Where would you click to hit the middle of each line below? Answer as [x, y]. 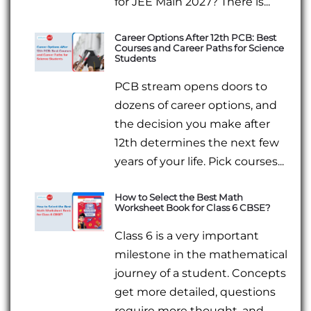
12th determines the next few [197, 143]
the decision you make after [193, 124]
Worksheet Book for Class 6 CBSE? [193, 208]
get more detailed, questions [195, 292]
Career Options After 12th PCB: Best [196, 37]
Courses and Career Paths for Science [200, 48]
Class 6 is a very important [187, 236]
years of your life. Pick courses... [200, 162]
